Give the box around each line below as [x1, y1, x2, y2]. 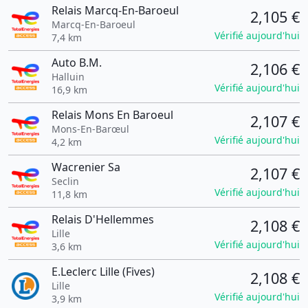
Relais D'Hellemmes [51, 212, 154, 227]
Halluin [51, 70, 85, 83]
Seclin [51, 175, 79, 188]
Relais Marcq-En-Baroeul [51, 3, 179, 18]
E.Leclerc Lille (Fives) [51, 264, 155, 279]
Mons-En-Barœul [51, 122, 129, 135]
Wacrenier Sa [51, 159, 120, 175]
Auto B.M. [51, 55, 102, 70]
